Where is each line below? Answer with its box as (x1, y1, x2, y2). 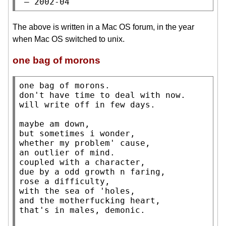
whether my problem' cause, (19, 138, 150, 148)
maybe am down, (19, 119, 90, 129)
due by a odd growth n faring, (19, 166, 165, 177)
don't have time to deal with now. (19, 90, 186, 100)
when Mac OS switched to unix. (13, 35, 125, 43)
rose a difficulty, (19, 176, 110, 186)
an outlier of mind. (19, 147, 115, 157)
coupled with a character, (19, 157, 145, 167)
